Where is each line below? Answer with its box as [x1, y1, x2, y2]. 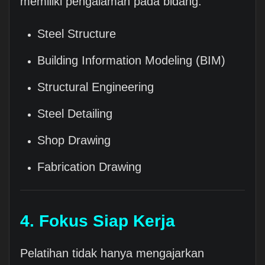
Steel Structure [37, 27, 117, 41]
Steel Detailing [37, 107, 113, 121]
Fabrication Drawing [37, 160, 142, 174]
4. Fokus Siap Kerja [20, 212, 175, 231]
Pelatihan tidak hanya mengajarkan [20, 247, 204, 260]
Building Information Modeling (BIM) [37, 54, 226, 67]
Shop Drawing [37, 134, 111, 147]
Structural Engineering [37, 80, 154, 94]
